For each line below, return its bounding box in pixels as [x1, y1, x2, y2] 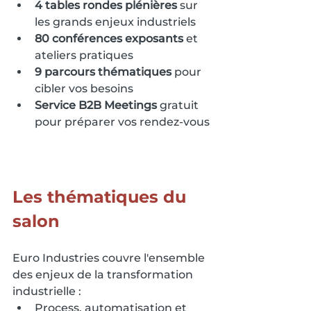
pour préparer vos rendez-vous [35, 115, 210, 128]
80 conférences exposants [35, 31, 183, 45]
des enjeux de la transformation [12, 268, 196, 282]
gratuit [157, 98, 201, 112]
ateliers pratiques [35, 48, 133, 62]
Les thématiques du [12, 187, 191, 208]
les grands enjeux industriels [35, 15, 196, 28]
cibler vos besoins [35, 81, 133, 95]
